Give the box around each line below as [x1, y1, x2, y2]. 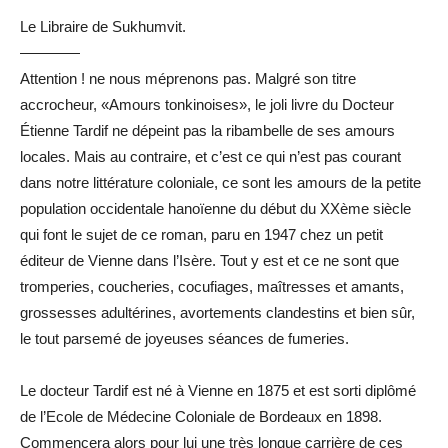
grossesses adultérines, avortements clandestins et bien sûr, [20, 303, 415, 321]
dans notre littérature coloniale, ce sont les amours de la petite [20, 173, 421, 191]
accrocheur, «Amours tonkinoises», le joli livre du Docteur [20, 95, 394, 113]
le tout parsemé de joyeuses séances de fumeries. [20, 329, 349, 347]
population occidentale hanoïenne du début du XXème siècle [20, 199, 411, 217]
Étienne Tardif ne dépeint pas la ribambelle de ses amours [20, 121, 395, 139]
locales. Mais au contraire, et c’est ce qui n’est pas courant [20, 147, 401, 165]
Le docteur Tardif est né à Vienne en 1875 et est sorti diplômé [20, 381, 416, 399]
